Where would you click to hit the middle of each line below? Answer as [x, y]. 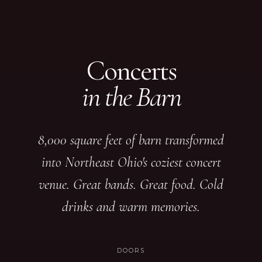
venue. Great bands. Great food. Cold [131, 184]
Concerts [131, 70]
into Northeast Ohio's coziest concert [131, 162]
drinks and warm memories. [131, 206]
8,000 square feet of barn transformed [131, 140]
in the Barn [131, 97]
